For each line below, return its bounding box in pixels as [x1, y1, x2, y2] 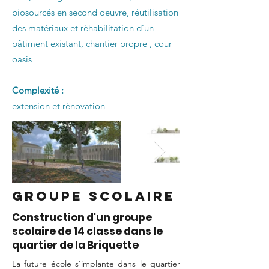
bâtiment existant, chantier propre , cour [12, 38, 172, 49]
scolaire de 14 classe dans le [12, 224, 163, 238]
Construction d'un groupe [12, 210, 152, 225]
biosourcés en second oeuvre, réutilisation [12, 7, 178, 18]
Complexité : [12, 85, 66, 96]
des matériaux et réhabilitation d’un [12, 22, 154, 34]
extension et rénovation [12, 100, 105, 112]
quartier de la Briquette [12, 238, 139, 252]
